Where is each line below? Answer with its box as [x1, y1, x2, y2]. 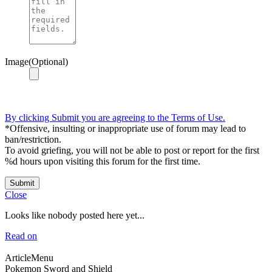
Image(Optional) [5, 56, 68, 67]
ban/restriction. [5, 134, 61, 144]
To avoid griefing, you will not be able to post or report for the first [5, 144, 259, 155]
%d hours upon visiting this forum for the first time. [5, 155, 200, 166]
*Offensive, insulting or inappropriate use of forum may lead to [5, 123, 246, 134]
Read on [5, 230, 37, 241]
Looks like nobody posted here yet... [5, 209, 144, 220]
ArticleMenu [5, 252, 53, 263]
